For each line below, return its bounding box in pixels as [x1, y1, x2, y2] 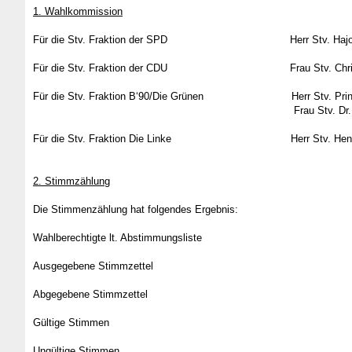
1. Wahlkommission [33, 5, 123, 17]
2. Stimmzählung [33, 175, 110, 187]
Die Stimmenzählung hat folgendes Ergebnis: [33, 203, 238, 215]
